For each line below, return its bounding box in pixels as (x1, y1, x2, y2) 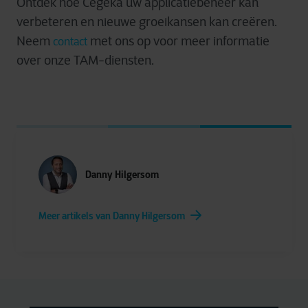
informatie (213, 34, 269, 49)
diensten (104, 53, 151, 68)
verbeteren (16, 14, 78, 30)
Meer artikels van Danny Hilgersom (38, 210, 185, 222)
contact (53, 35, 90, 48)
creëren (232, 14, 274, 30)
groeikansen (139, 14, 206, 30)
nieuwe (97, 14, 136, 30)
